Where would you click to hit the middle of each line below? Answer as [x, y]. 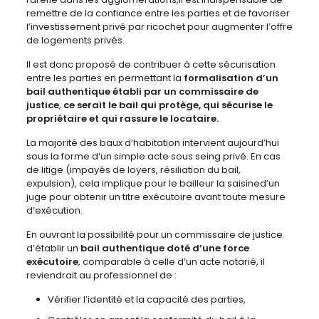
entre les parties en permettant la [105, 78]
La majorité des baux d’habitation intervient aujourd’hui [152, 143]
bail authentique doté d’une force [164, 249]
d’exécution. [54, 211]
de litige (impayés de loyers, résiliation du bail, [133, 170]
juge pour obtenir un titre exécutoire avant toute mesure [156, 197]
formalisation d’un [231, 78]
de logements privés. [75, 41]
